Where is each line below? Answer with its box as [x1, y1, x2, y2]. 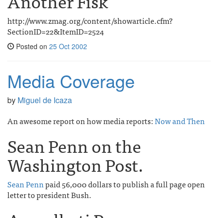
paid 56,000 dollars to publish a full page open [44, 178, 205, 190]
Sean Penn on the [7, 131, 141, 160]
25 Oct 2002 [49, 41, 87, 51]
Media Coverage [7, 68, 135, 93]
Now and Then [155, 114, 205, 127]
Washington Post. [7, 150, 143, 179]
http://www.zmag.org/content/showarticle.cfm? [7, 14, 173, 27]
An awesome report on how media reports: [7, 114, 155, 127]
